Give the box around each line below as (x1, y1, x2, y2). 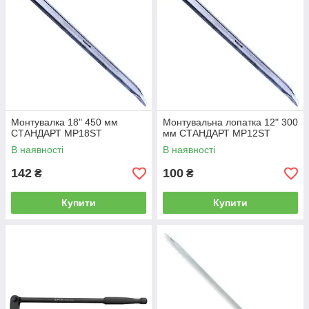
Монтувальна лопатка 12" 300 (163, 117, 298, 128)
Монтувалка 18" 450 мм (11, 117, 118, 128)
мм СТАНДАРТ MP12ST (163, 128, 270, 139)
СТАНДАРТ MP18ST (11, 128, 102, 139)
